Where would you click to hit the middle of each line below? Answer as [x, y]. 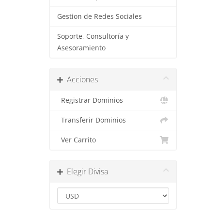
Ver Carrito [77, 140]
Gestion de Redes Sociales [100, 16]
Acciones [80, 79]
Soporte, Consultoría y [93, 36]
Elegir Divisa [85, 171]
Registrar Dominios [90, 100]
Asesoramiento [81, 48]
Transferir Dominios [92, 120]
